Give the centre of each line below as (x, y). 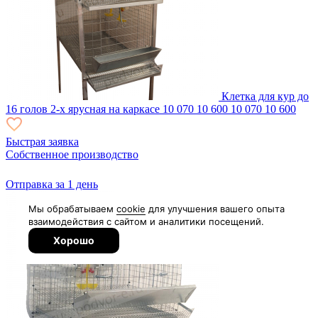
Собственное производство (72, 154)
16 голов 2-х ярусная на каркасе (83, 109)
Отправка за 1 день (52, 184)
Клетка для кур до (265, 96)
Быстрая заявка (42, 141)
